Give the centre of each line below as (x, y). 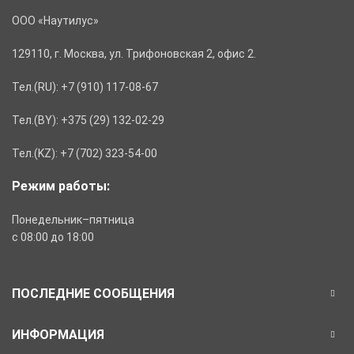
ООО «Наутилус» (55, 20)
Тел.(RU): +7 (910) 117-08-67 (85, 87)
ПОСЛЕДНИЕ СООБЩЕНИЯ (93, 293)
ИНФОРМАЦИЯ (58, 334)
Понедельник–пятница (73, 219)
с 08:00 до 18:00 (53, 237)
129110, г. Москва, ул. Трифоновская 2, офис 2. (134, 53)
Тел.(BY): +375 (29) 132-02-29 (88, 120)
